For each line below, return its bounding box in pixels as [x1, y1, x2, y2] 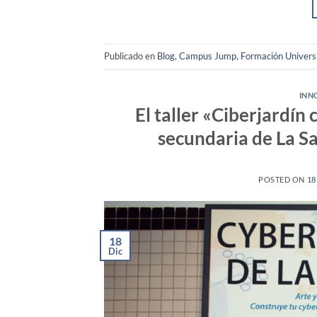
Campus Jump [179, 50, 236, 62]
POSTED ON [258, 174, 307, 184]
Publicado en [104, 50, 157, 62]
